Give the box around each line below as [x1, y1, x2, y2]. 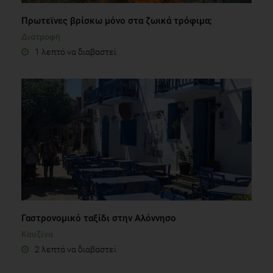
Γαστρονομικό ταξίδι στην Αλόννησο [21, 212, 176, 224]
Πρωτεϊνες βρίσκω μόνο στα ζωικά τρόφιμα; [21, 15, 212, 26]
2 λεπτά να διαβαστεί [35, 244, 116, 254]
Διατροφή [21, 31, 60, 41]
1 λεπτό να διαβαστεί [35, 46, 116, 57]
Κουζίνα [21, 229, 53, 239]
